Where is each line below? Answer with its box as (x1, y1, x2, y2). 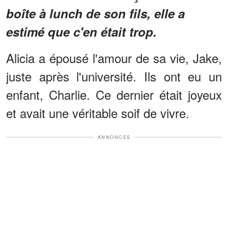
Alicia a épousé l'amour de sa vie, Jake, (6, 48, 222, 67)
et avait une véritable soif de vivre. (6, 103, 189, 122)
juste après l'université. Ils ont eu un (6, 67, 222, 85)
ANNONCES (97, 133, 131, 140)
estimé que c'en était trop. (6, 22, 157, 40)
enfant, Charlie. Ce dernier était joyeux (6, 85, 222, 103)
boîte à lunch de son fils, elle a (6, 4, 185, 22)
